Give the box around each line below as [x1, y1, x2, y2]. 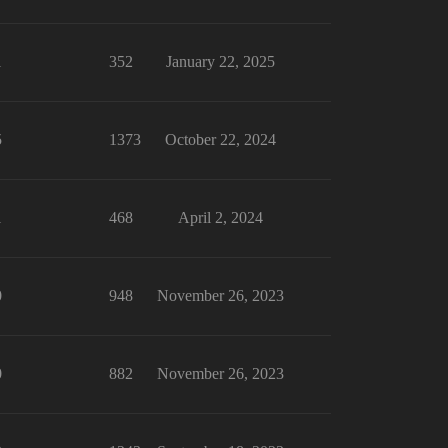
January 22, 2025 [165, 53, 275, 70]
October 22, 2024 [164, 131, 276, 148]
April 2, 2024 [177, 209, 263, 226]
